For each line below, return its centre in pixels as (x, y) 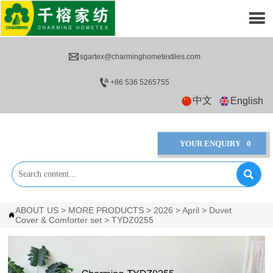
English (247, 101)
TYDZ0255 (133, 220)
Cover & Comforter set (59, 220)
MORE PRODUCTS (106, 210)
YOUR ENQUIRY (210, 144)
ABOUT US (37, 210)
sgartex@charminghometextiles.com (140, 57)
